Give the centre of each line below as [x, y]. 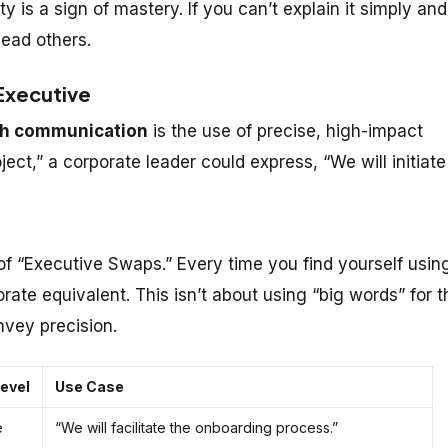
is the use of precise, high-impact [285, 130]
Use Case [89, 386]
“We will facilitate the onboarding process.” [196, 427]
